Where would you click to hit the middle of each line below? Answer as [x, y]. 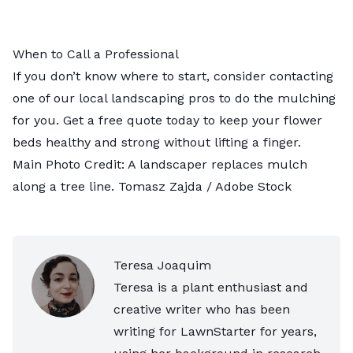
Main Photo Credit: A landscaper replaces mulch [160, 165]
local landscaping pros [147, 98]
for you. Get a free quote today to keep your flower [167, 121]
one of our [46, 98]
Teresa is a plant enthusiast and [211, 288]
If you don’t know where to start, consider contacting [173, 76]
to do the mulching [275, 98]
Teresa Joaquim [162, 266]
